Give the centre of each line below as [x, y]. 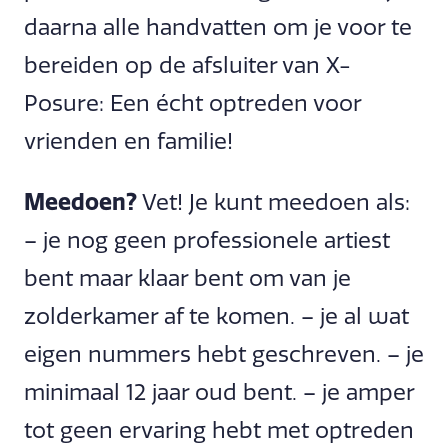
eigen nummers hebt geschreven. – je [224, 355]
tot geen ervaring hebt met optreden [219, 431]
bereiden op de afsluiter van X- [187, 65]
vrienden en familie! [128, 141]
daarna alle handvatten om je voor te [218, 27]
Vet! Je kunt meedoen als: [276, 203]
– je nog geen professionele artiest [207, 241]
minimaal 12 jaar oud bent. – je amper [219, 393]
